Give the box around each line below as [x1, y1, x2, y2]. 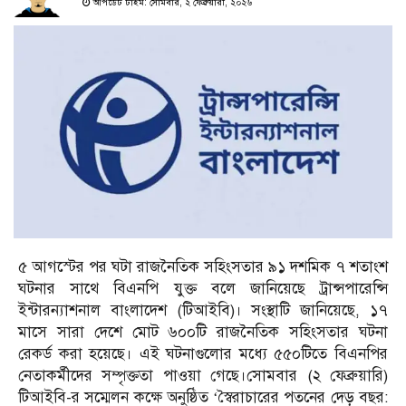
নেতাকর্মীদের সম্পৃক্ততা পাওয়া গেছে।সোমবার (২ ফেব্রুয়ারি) [18, 366, 388, 386]
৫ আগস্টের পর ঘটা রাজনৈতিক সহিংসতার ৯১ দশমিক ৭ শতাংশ [18, 257, 388, 277]
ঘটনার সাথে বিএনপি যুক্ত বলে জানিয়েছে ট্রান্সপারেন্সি [18, 279, 388, 299]
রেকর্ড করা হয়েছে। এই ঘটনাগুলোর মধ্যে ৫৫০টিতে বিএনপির [18, 344, 388, 364]
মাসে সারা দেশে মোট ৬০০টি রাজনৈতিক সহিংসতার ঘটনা [18, 323, 388, 343]
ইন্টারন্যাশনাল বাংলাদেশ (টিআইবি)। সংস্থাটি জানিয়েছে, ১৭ [18, 301, 388, 321]
